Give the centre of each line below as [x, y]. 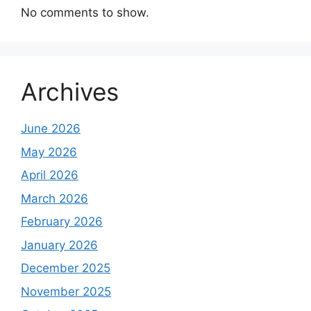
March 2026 [54, 198]
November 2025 [66, 291]
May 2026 [49, 152]
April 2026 [50, 175]
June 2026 [51, 129]
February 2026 [62, 222]
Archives [70, 92]
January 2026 [59, 245]
